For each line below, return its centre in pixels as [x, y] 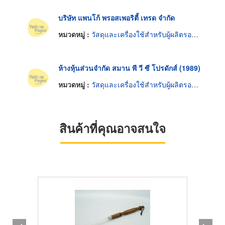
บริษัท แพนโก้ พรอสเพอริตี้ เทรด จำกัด [117, 17]
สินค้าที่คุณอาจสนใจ [113, 128]
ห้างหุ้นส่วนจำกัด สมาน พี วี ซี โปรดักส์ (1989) [129, 68]
